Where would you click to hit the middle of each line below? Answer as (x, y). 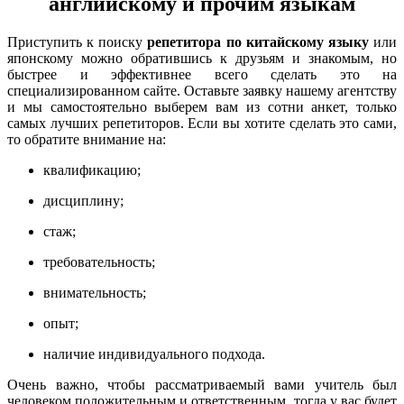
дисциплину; (83, 200)
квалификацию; (92, 170)
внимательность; (95, 292)
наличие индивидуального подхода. (154, 353)
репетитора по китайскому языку (258, 41)
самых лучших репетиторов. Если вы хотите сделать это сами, (202, 123)
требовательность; (99, 262)
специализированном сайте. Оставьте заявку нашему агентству (202, 90)
